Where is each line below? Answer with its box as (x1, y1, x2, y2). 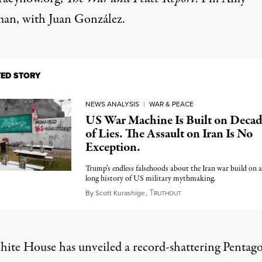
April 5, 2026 (180, 186, 228, 199)
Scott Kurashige (95, 188, 145, 198)
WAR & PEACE (149, 99, 194, 109)
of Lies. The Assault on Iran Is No (85, 125, 253, 143)
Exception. (85, 139, 140, 157)
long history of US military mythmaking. (85, 173, 216, 185)
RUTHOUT (153, 189, 181, 198)
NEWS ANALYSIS (85, 99, 139, 109)
